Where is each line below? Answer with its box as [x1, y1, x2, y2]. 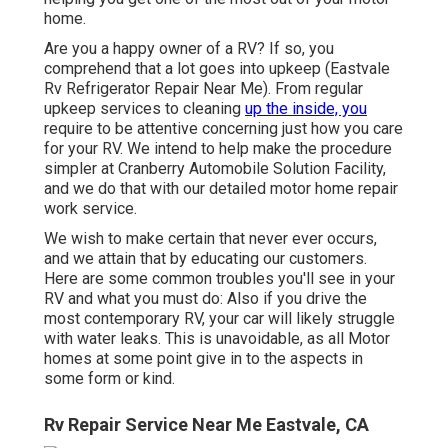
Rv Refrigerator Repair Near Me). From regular [44, 79, 363, 99]
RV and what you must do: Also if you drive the [44, 289, 367, 309]
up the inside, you [245, 99, 367, 119]
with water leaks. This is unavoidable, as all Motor [44, 329, 390, 349]
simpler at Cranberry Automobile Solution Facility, [44, 159, 386, 179]
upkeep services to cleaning [44, 99, 245, 119]
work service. [44, 199, 137, 219]
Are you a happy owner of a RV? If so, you [44, 39, 334, 59]
